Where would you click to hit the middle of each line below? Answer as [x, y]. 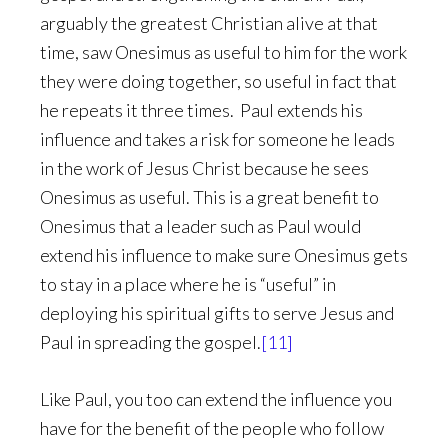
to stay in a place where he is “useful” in [188, 284]
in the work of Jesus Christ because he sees [204, 168]
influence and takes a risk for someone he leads [217, 139]
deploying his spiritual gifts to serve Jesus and [217, 313]
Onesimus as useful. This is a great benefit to [209, 197]
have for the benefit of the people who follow [212, 428]
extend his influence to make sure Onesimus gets [224, 255]
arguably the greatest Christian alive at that [209, 23]
